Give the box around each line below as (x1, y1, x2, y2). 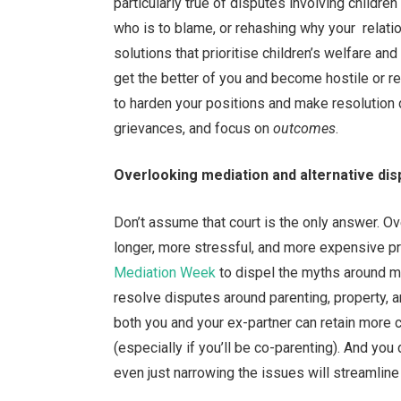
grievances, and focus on (114, 119, 274, 137)
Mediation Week (114, 264, 217, 281)
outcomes (273, 119, 337, 137)
